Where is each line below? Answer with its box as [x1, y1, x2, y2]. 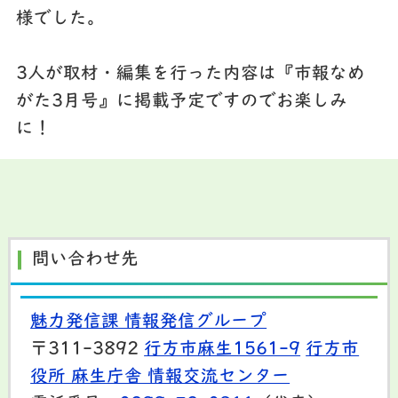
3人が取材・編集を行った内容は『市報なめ [15, 65, 365, 84]
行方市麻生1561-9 [144, 340, 301, 359]
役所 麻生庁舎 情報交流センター [30, 368, 291, 386]
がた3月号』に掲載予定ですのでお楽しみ [15, 92, 347, 111]
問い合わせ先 [32, 251, 139, 270]
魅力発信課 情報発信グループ [30, 313, 267, 331]
